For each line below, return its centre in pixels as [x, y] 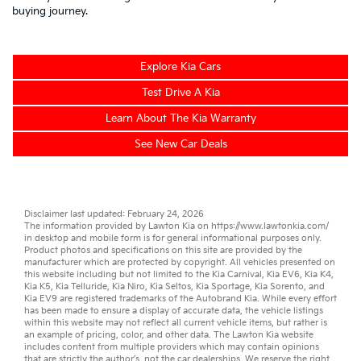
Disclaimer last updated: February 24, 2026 [114, 214]
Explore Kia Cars [180, 66]
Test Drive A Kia [180, 92]
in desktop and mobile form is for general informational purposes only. [173, 238]
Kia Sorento [279, 286]
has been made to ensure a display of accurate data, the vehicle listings [174, 310]
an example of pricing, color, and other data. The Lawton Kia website [169, 334]
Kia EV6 [283, 274]
